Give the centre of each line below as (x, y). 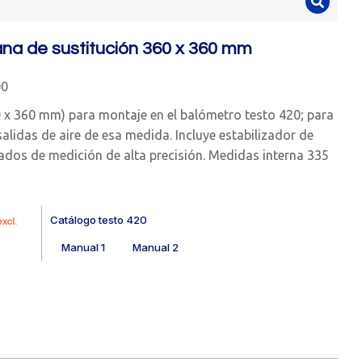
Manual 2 (156, 247)
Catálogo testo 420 (98, 219)
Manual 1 (83, 247)
